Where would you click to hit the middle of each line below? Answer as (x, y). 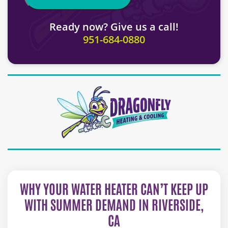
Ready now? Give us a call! (114, 26)
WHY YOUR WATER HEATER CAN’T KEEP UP (114, 188)
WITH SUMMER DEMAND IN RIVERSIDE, (114, 204)
